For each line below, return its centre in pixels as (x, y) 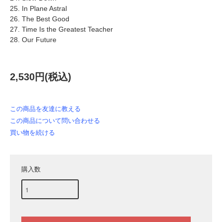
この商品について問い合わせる (55, 121)
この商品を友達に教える (45, 109)
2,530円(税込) (41, 77)
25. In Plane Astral (38, 9)
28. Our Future (33, 40)
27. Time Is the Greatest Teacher (61, 29)
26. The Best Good (40, 19)
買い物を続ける (32, 133)
